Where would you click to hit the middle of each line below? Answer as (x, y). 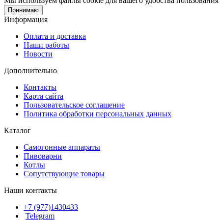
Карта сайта (43, 96)
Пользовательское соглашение (74, 105)
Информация (26, 19)
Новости (38, 54)
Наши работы (46, 45)
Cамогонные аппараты (62, 147)
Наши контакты (30, 190)
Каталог (17, 130)
